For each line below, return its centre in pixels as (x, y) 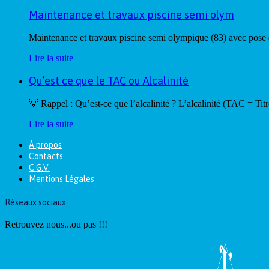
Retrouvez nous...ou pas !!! (56, 225)
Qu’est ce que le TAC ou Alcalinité (109, 81)
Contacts (46, 156)
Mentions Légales (62, 179)
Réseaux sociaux (35, 202)
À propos (45, 145)
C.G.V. (39, 168)
